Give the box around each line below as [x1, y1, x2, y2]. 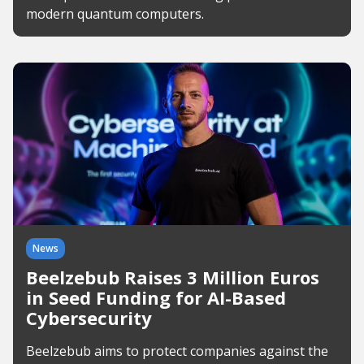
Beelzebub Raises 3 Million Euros [26, 265, 319, 289]
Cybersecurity [26, 305, 152, 330]
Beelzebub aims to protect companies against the [26, 342, 328, 360]
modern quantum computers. [26, 5, 204, 23]
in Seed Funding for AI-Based [26, 285, 286, 310]
